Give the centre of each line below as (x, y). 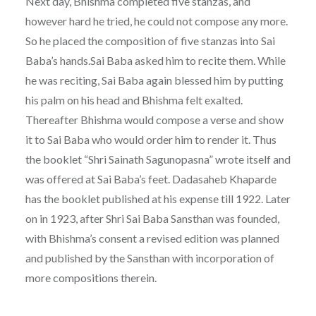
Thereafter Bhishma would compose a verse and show (154, 119)
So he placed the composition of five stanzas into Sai (150, 40)
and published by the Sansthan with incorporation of (150, 257)
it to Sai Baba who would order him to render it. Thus (151, 139)
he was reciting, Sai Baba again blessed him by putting (154, 80)
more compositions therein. (91, 277)
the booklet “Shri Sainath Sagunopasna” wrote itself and (158, 159)
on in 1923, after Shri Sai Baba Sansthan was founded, (152, 218)
